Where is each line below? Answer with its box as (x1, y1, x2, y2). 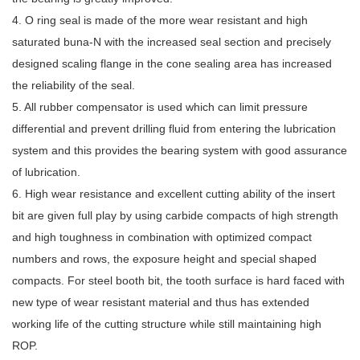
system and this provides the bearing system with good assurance (12, 144, 347, 157)
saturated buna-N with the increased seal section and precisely (12, 35, 331, 48)
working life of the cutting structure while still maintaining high (12, 317, 321, 330)
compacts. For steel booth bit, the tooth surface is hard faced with (12, 274, 345, 287)
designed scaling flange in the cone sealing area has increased (12, 57, 332, 70)
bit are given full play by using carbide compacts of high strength (12, 209, 338, 222)
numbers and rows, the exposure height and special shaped (12, 252, 317, 265)
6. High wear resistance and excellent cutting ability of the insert (12, 187, 335, 200)
